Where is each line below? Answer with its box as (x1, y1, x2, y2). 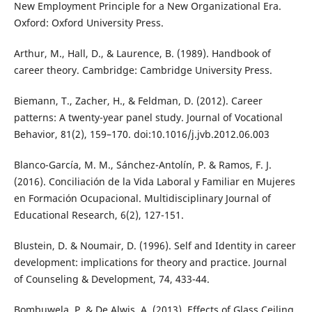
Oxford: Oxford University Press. (13, 16, 164, 30)
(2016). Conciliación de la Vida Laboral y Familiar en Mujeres (13, 175, 295, 189)
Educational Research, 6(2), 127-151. (13, 208, 184, 222)
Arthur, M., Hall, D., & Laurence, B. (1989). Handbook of (13, 47, 271, 61)
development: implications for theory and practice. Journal (13, 256, 287, 270)
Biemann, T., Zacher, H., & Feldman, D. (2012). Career (13, 94, 263, 108)
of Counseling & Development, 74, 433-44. (13, 272, 210, 286)
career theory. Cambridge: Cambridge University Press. (13, 63, 272, 77)
